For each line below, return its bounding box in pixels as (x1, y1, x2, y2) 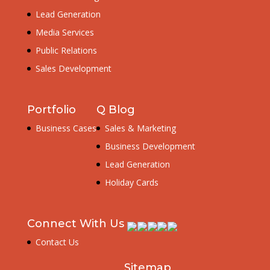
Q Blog (96, 103, 135, 117)
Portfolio (27, 103, 76, 117)
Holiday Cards (104, 177, 159, 189)
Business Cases (35, 122, 96, 134)
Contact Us (35, 236, 79, 248)
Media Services (35, 27, 94, 39)
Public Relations (35, 45, 97, 57)
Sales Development (35, 63, 111, 75)
